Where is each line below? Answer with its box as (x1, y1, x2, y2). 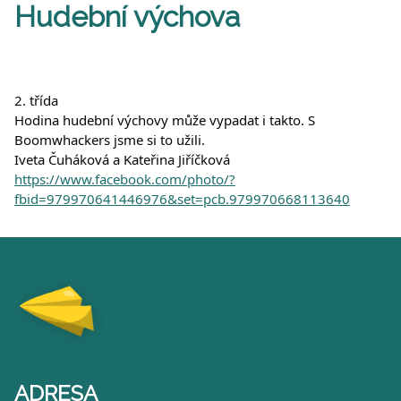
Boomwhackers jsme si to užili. (14, 131, 205, 149)
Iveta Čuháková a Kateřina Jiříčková (14, 150, 230, 169)
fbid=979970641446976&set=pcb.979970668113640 (14, 190, 350, 209)
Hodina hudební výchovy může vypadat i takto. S (14, 111, 315, 130)
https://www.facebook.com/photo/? (14, 170, 235, 189)
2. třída (14, 91, 58, 110)
